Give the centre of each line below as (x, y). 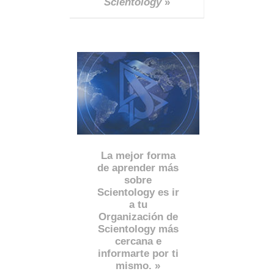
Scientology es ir (138, 192)
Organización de (138, 217)
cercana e (138, 241)
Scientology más (138, 229)
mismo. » (138, 265)
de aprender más (138, 168)
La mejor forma (138, 155)
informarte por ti (138, 253)
